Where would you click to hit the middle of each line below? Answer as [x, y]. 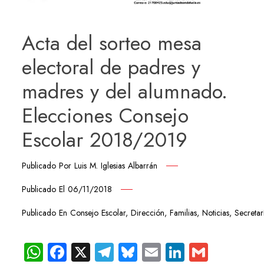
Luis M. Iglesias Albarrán [116, 165]
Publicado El [45, 189]
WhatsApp [89, 252]
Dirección [148, 212]
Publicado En [46, 212]
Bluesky [172, 252]
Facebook [109, 252]
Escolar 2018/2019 [105, 139]
